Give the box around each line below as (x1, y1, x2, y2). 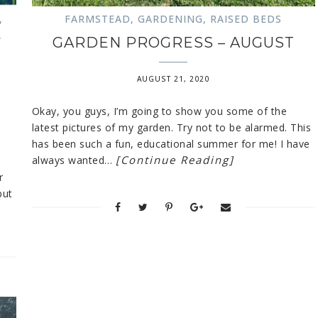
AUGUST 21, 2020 (137, 73, 210, 84)
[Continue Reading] (116, 152, 234, 167)
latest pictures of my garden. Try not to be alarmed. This (31, 120, 311, 134)
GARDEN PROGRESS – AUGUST (52, 33, 295, 51)
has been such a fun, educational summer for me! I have (31, 136, 310, 150)
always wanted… (31, 153, 116, 167)
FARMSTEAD (65, 11, 131, 26)
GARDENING (138, 11, 204, 26)
